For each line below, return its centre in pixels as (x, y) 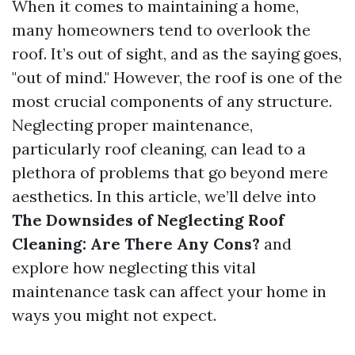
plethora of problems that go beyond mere (170, 172)
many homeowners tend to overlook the (161, 30)
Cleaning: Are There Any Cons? (136, 244)
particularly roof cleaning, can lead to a (159, 149)
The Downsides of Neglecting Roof (148, 220)
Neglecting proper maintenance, (132, 125)
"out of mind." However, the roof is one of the (177, 77)
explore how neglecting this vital (134, 267)
